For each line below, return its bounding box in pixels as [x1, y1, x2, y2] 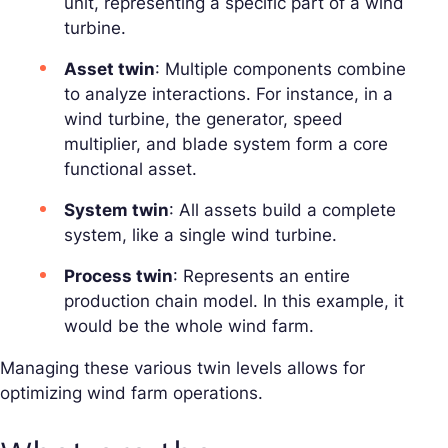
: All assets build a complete [169, 200, 396, 221]
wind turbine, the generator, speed [64, 109, 343, 130]
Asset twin [64, 59, 155, 80]
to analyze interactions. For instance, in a [64, 84, 393, 105]
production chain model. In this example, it [64, 291, 404, 312]
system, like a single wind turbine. [64, 225, 337, 246]
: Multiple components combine [155, 59, 406, 80]
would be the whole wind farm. [64, 316, 314, 337]
